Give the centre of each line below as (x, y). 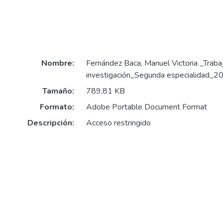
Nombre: (57, 63)
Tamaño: (58, 91)
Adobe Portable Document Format (146, 107)
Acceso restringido (118, 123)
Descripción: (51, 123)
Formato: (57, 107)
